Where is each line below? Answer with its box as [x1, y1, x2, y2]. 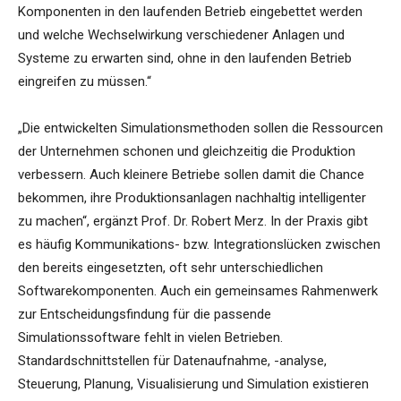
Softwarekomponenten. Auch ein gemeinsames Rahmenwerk [18, 283, 378, 300]
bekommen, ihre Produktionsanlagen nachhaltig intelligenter [18, 190, 366, 207]
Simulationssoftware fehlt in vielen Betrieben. [18, 329, 283, 346]
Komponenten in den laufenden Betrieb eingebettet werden [18, 4, 363, 21]
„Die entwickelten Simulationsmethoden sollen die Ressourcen [18, 120, 383, 137]
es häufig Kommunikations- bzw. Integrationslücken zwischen [18, 236, 380, 253]
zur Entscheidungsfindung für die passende [18, 306, 271, 323]
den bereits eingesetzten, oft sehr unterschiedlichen [18, 260, 323, 277]
